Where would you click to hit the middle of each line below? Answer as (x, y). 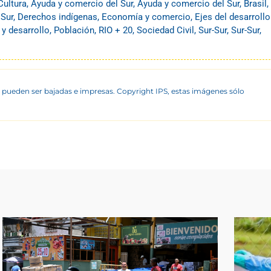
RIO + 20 (116, 31)
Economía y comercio (146, 17)
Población (74, 31)
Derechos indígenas (57, 17)
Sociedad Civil (165, 31)
